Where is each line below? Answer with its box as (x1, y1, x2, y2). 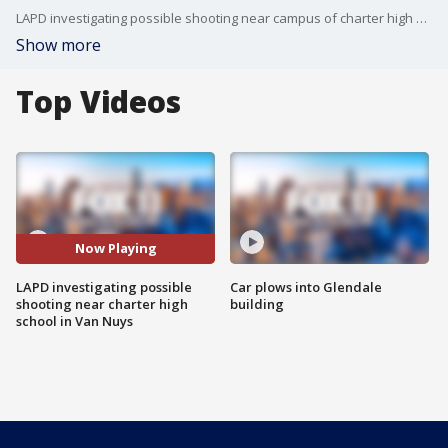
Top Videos (16, 81, 181, 122)
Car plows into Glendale (230, 277, 382, 296)
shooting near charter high (16, 294, 188, 313)
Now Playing (74, 239, 157, 258)
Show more (16, 34, 101, 56)
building (230, 294, 284, 313)
